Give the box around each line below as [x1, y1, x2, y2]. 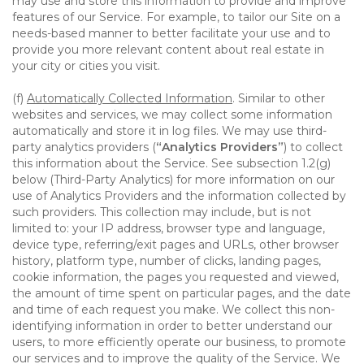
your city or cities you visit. [12, 58, 160, 73]
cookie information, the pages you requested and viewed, [12, 270, 339, 284]
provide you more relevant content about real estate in [12, 42, 324, 57]
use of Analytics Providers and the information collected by [12, 188, 346, 203]
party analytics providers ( [12, 140, 156, 154]
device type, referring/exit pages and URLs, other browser [12, 237, 339, 252]
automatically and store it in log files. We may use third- [12, 123, 327, 138]
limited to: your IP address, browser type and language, [12, 221, 325, 236]
